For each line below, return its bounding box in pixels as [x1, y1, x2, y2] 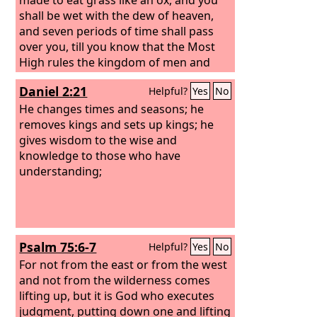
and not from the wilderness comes [19, 272, 211, 288]
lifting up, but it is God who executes [19, 287, 215, 304]
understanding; [19, 163, 103, 179]
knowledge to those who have [19, 147, 181, 163]
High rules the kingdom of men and [19, 54, 211, 70]
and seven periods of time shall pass [19, 23, 214, 39]
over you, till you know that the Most [19, 38, 216, 54]
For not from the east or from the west [19, 256, 228, 272]
